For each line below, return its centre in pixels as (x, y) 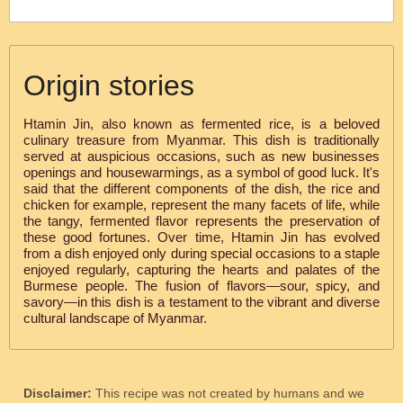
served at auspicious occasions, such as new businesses (201, 156)
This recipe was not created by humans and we (230, 394)
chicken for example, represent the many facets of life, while (201, 205)
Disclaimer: (59, 394)
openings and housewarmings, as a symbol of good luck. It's (201, 172)
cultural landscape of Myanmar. (115, 318)
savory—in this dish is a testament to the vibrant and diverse (201, 302)
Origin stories (109, 85)
